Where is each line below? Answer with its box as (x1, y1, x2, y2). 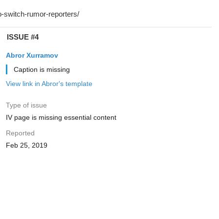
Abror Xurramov (5, 51, 58, 59)
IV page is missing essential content (5, 113, 116, 121)
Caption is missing (13, 66, 70, 73)
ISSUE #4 (6, 33, 39, 41)
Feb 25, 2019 (5, 141, 47, 149)
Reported (5, 129, 35, 137)
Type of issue (5, 101, 47, 109)
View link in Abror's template (5, 80, 92, 88)
